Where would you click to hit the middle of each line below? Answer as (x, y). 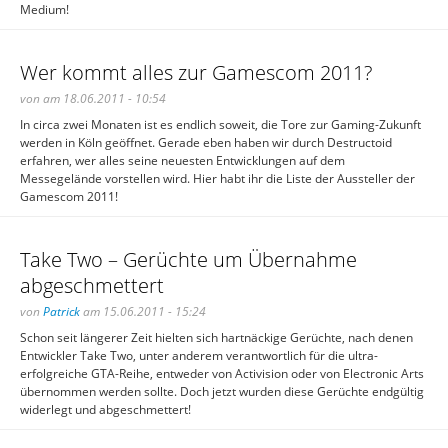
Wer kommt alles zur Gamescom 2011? (196, 72)
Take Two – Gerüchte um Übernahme (188, 259)
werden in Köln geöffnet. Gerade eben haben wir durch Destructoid (206, 142)
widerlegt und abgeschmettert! (105, 409)
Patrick (61, 311)
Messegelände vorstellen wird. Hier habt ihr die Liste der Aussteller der (217, 178)
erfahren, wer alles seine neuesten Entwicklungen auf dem (182, 160)
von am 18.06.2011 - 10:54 (93, 98)
